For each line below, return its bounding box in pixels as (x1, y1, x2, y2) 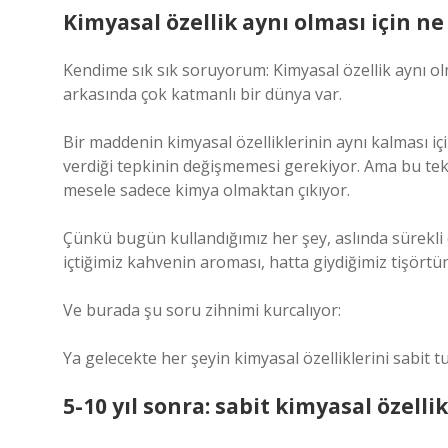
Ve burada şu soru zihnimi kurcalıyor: (63, 299, 341, 321)
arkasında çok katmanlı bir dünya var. (63, 83, 342, 105)
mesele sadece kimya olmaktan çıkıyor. (63, 179, 350, 201)
